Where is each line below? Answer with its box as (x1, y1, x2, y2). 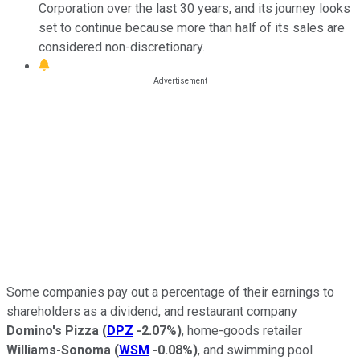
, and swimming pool (198, 342, 313, 358)
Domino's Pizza (6, 322, 99, 338)
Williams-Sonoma (6, 342, 111, 358)
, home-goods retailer (182, 322, 302, 338)
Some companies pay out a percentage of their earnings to (6, 284, 334, 300)
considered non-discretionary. (39, 39, 205, 55)
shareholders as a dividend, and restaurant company (6, 303, 297, 319)
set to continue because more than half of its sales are (39, 19, 345, 35)
